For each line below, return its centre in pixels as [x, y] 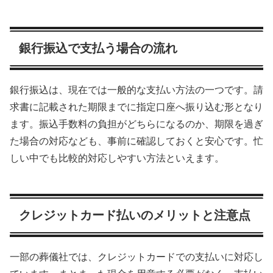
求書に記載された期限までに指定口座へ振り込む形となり [136, 107]
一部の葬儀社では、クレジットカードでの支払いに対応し [136, 257]
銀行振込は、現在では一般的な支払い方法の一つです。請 [136, 90]
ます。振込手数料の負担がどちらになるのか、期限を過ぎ [136, 124]
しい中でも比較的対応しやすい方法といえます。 [117, 158]
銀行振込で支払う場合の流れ [98, 48]
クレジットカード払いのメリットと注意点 [135, 215]
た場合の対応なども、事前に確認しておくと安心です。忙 [136, 141]
